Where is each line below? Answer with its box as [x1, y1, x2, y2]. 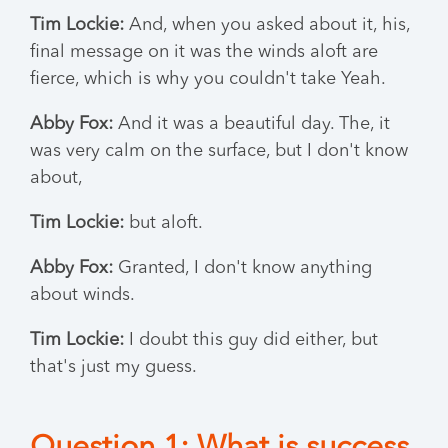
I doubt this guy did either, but [124, 331, 378, 349]
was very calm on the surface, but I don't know [30, 142, 408, 160]
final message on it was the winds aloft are [30, 43, 378, 61]
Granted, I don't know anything [113, 259, 372, 277]
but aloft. [124, 214, 203, 232]
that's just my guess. [30, 358, 197, 376]
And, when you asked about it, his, [124, 16, 410, 34]
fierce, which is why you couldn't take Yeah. [30, 70, 386, 88]
